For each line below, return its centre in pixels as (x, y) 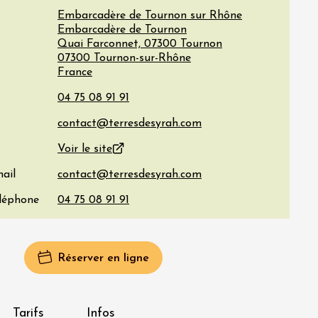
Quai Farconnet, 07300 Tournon (140, 44)
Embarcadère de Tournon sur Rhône (150, 16)
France (75, 72)
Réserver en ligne (103, 258)
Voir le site (85, 149)
